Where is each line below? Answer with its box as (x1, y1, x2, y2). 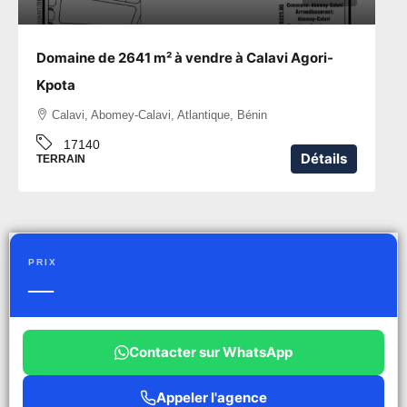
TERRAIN (36, 153, 85, 166)
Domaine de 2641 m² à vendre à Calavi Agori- (36, 49, 333, 67)
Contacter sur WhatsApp (129, 343, 293, 362)
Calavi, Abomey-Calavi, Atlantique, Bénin (52, 108, 267, 123)
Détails (301, 150, 347, 168)
